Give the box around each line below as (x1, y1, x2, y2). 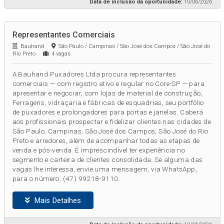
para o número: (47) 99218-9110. (12, 174, 120, 183)
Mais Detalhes (29, 195, 81, 205)
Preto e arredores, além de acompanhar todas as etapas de (12, 136, 200, 145)
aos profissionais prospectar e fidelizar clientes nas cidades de (12, 117, 211, 126)
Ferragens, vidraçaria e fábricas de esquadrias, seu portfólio (12, 98, 204, 107)
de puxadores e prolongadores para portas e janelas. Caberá (12, 108, 203, 116)
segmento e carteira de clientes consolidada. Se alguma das (12, 155, 203, 164)
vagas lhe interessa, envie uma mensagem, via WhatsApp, (12, 165, 197, 173)
